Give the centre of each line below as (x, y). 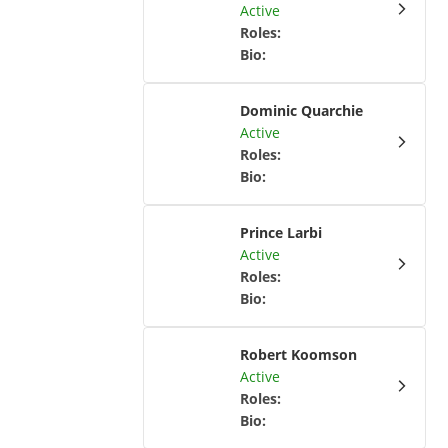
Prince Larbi (281, 232)
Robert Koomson (299, 354)
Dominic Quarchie (302, 110)
